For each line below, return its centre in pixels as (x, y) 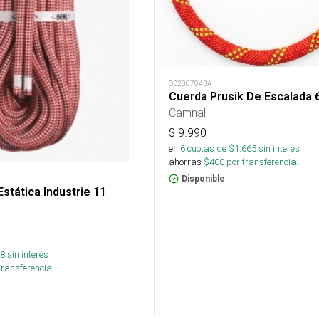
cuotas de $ (209, 148)
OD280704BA (190, 84)
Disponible (203, 179)
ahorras (185, 162)
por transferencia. (261, 162)
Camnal (187, 113)
